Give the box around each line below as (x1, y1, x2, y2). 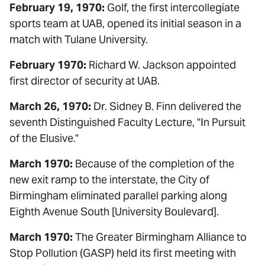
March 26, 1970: (9, 99, 91, 113)
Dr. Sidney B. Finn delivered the (91, 99, 241, 113)
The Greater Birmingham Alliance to (73, 230, 247, 244)
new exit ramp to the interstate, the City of (9, 173, 209, 186)
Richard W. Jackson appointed (86, 58, 236, 72)
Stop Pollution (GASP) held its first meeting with (9, 246, 236, 260)
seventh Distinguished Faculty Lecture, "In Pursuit (9, 115, 245, 129)
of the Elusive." (9, 131, 79, 145)
